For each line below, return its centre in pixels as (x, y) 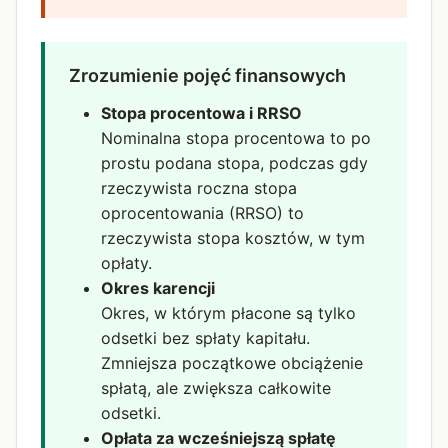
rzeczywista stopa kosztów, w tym (233, 238)
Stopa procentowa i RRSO (201, 113)
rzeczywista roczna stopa (199, 188)
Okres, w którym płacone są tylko (228, 313)
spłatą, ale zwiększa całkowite (216, 388)
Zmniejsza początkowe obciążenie (232, 363)
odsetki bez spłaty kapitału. (205, 338)
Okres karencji (158, 288)
